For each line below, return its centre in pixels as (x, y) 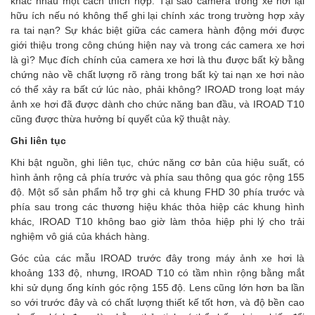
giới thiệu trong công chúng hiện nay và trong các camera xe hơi (157, 45)
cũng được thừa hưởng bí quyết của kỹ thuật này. (121, 119)
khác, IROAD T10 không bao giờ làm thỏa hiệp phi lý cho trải (157, 221)
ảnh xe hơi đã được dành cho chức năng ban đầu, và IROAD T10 (157, 104)
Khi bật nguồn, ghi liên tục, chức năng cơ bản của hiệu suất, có (157, 162)
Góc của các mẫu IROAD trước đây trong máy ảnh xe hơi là (157, 258)
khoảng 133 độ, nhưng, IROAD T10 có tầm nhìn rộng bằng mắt (157, 273)
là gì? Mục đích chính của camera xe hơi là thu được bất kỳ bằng (157, 60)
